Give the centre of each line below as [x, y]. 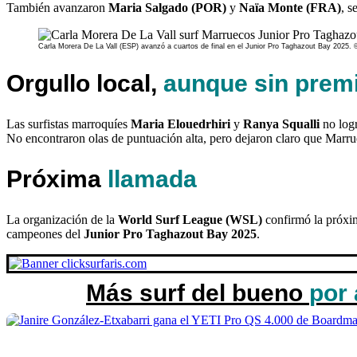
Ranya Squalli [281, 124]
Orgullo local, [85, 83]
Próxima [57, 178]
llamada [152, 178]
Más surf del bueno [198, 293]
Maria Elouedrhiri [180, 124]
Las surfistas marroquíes [69, 124]
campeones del [45, 233]
